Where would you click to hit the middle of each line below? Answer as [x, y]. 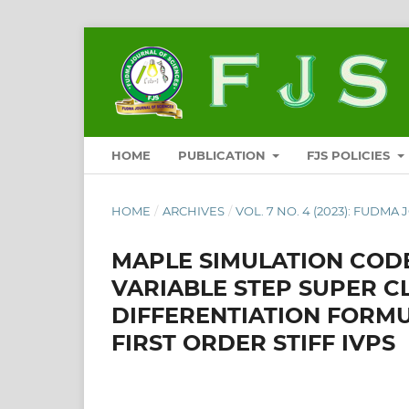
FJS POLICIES [351, 155]
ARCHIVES [193, 210]
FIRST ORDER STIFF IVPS [253, 342]
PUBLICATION [224, 155]
